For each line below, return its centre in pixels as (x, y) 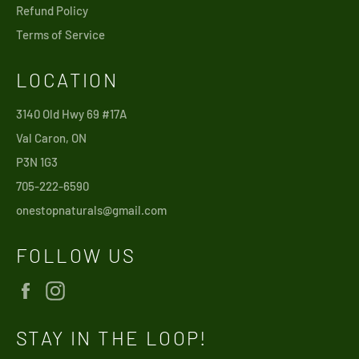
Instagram (99, 288)
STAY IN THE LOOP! (112, 338)
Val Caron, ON (51, 137)
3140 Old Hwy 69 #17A (71, 113)
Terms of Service (61, 34)
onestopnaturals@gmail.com (91, 210)
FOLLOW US (76, 255)
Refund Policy (52, 10)
